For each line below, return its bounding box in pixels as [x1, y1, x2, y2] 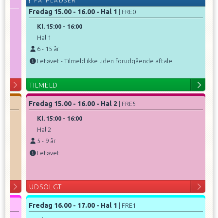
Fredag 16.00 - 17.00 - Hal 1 [29, 201, 118, 209]
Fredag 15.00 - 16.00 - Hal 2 [29, 100, 118, 108]
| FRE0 [119, 8, 136, 16]
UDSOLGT [29, 183, 62, 191]
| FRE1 [119, 202, 136, 209]
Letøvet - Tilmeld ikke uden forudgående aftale [36, 57, 172, 65]
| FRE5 [119, 100, 136, 107]
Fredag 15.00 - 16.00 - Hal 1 [29, 8, 118, 16]
